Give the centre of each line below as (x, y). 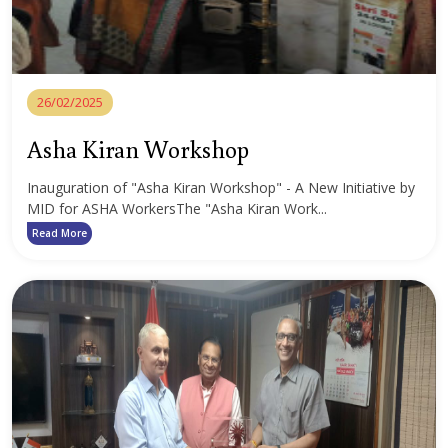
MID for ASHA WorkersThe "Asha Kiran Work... (177, 208)
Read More (59, 233)
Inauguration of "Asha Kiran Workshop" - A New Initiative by (221, 187)
